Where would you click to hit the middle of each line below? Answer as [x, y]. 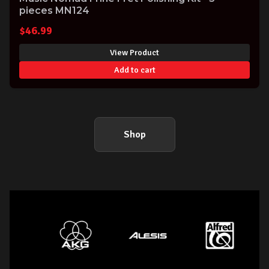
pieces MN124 [54, 11]
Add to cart [134, 70]
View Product [134, 52]
